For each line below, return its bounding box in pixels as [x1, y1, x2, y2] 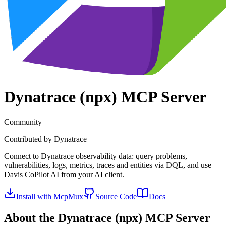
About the [4, 211, 58, 224]
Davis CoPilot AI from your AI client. [4, 169, 124, 179]
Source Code [95, 192, 137, 201]
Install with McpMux [16, 192, 83, 201]
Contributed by [4, 134, 54, 143]
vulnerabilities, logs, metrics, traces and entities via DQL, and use [4, 160, 211, 169]
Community [4, 117, 42, 126]
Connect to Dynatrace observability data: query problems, [4, 151, 187, 160]
